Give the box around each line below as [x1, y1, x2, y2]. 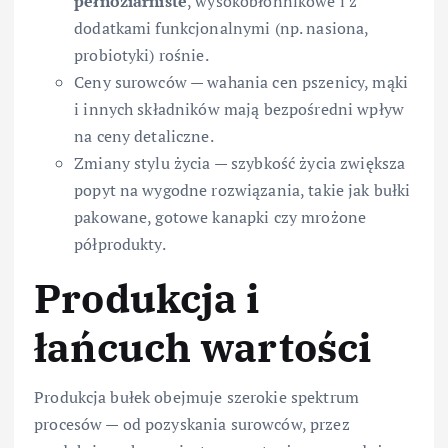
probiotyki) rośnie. [74, 43, 209, 66]
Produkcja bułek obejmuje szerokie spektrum [34, 385, 359, 408]
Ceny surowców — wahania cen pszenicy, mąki [74, 70, 408, 93]
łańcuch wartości [34, 320, 372, 373]
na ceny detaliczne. [74, 124, 214, 147]
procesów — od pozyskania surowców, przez [34, 412, 350, 435]
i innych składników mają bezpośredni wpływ [74, 97, 404, 120]
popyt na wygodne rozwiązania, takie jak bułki [74, 178, 411, 201]
